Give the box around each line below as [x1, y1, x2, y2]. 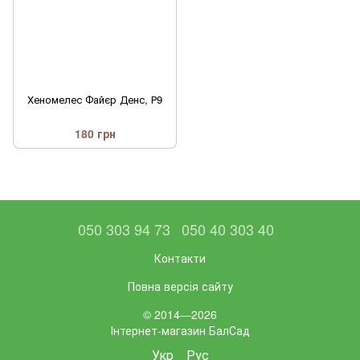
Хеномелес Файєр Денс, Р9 [27, 92, 162, 108]
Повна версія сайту [127, 278, 233, 295]
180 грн [74, 125, 116, 142]
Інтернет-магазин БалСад [110, 322, 250, 339]
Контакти [154, 250, 206, 267]
